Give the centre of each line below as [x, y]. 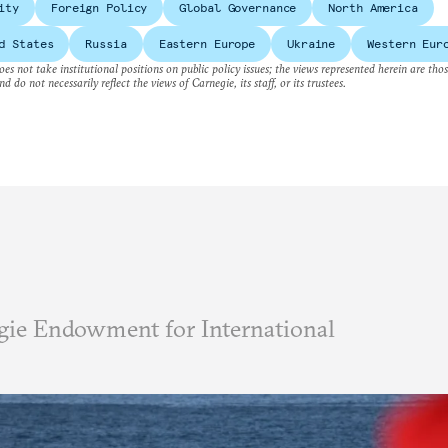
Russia [106, 43]
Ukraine [311, 43]
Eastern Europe [207, 43]
